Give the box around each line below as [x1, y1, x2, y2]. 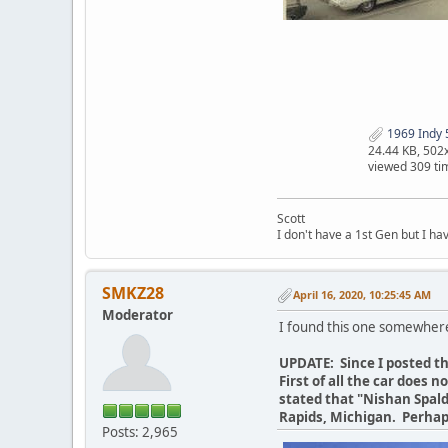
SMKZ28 [102, 282, 164, 305]
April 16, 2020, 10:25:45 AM [293, 287, 431, 303]
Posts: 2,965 [102, 423, 178, 442]
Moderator [102, 306, 173, 325]
